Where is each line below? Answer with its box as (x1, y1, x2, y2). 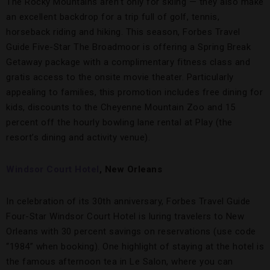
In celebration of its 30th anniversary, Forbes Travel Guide (6, 196, 251, 207)
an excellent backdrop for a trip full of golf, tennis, (6, 11, 219, 22)
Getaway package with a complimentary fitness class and (6, 57, 250, 67)
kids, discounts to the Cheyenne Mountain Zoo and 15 (6, 102, 236, 113)
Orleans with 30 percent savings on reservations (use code (6, 226, 256, 237)
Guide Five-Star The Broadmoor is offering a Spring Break (6, 42, 251, 52)
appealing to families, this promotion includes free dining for (6, 87, 263, 98)
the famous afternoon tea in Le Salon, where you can (6, 256, 233, 267)
